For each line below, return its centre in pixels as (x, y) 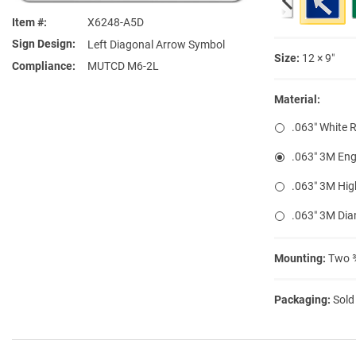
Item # (28, 22)
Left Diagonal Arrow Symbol (156, 44)
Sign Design (42, 43)
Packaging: (302, 299)
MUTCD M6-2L (123, 66)
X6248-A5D (116, 22)
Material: (297, 99)
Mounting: (300, 258)
